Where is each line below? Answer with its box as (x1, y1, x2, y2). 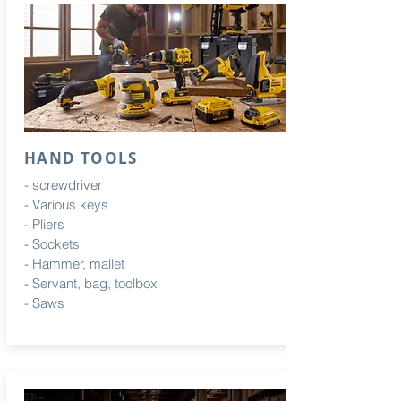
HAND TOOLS (24, 148, 138, 168)
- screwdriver (24, 176, 102, 193)
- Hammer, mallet (24, 255, 124, 272)
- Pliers (24, 216, 64, 233)
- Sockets (24, 235, 80, 252)
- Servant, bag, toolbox (24, 275, 158, 292)
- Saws (24, 294, 64, 311)
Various (32, 196, 76, 213)
